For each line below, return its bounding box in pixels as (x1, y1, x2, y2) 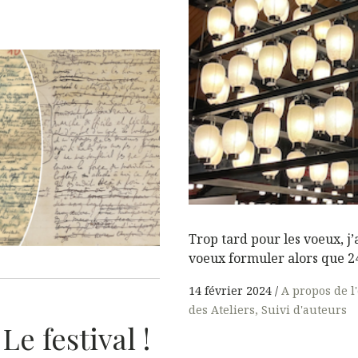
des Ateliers (189, 301, 255, 317)
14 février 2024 (189, 282, 272, 298)
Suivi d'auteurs (261, 301, 347, 317)
